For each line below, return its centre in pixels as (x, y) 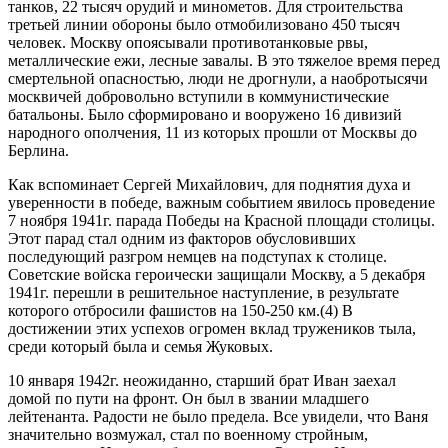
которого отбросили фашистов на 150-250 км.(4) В (180, 310)
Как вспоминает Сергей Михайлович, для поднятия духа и (209, 184)
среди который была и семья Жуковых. (140, 346)
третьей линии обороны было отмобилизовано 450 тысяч (204, 24)
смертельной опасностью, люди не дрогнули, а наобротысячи (218, 78)
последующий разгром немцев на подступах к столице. (197, 256)
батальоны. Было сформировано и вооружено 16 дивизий (205, 114)
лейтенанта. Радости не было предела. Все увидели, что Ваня (218, 416)
